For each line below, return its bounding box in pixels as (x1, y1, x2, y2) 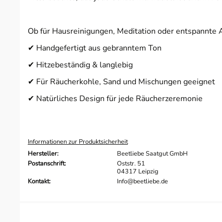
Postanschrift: (28, 159, 66, 168)
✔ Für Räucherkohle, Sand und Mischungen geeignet (28, 76, 215, 87)
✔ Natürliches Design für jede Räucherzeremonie (28, 93, 203, 104)
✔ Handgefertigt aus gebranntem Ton (28, 42, 162, 54)
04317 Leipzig (117, 166, 159, 176)
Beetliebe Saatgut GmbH (117, 149, 188, 158)
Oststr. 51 (117, 159, 145, 168)
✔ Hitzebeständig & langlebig (28, 59, 133, 70)
